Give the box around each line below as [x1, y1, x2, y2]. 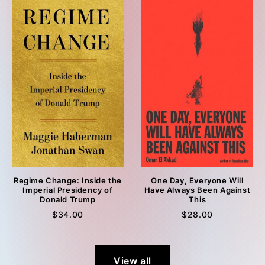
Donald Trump [40, 195, 96, 205]
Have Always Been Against [144, 185, 251, 195]
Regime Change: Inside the [13, 176, 122, 186]
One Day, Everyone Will [151, 176, 244, 186]
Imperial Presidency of [22, 185, 113, 195]
